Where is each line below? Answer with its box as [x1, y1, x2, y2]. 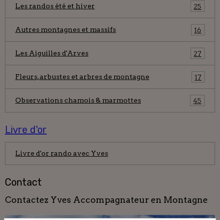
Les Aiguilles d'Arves [15, 49, 88, 57]
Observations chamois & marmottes [15, 96, 141, 105]
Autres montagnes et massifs [15, 26, 116, 34]
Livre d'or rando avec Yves [15, 149, 108, 158]
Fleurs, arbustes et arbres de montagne [15, 73, 149, 81]
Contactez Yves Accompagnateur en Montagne [5, 194, 208, 205]
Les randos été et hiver [15, 2, 95, 10]
